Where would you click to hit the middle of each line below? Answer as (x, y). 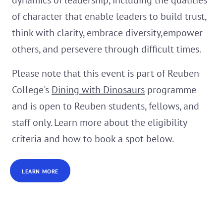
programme (170, 90)
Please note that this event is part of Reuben (106, 74)
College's (32, 90)
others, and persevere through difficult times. (107, 49)
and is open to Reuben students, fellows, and (106, 106)
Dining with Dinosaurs (98, 90)
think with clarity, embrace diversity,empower (107, 33)
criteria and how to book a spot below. (93, 139)
